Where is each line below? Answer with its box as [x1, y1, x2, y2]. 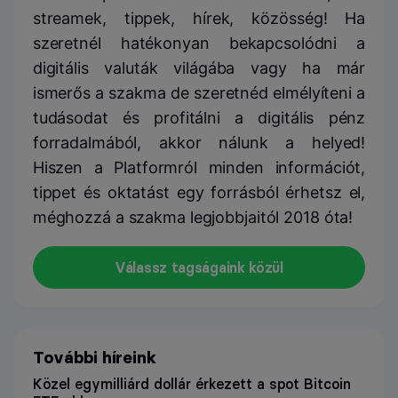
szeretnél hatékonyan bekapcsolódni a [32, 34, 366, 53]
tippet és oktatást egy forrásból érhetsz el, [32, 183, 366, 203]
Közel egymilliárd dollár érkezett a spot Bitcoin [32, 374, 351, 393]
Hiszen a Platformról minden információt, [32, 158, 366, 178]
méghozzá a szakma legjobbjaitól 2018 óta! [32, 208, 354, 227]
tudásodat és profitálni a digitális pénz [32, 108, 366, 128]
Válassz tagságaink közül [115, 259, 283, 277]
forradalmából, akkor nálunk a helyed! [32, 133, 366, 153]
